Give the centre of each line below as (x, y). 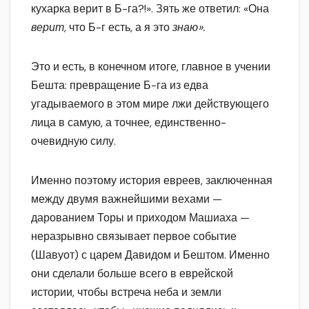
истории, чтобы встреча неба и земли (126, 292)
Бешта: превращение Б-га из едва (120, 85)
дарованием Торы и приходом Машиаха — (140, 217)
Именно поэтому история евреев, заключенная (152, 180)
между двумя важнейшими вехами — (127, 199)
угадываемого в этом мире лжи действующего (150, 103)
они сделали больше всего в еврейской (132, 273)
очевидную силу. (73, 141)
